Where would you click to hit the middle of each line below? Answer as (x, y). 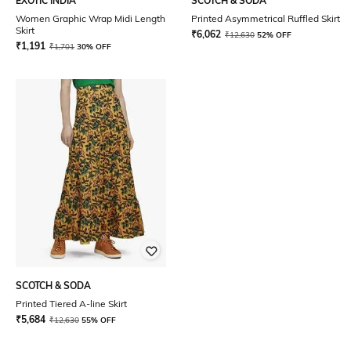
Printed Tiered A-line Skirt (71, 304)
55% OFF (99, 320)
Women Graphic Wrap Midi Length (90, 18)
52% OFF (274, 35)
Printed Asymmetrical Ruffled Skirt (266, 18)
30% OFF (94, 47)
